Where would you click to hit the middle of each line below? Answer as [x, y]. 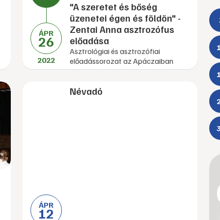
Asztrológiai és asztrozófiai [115, 51]
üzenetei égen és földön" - [125, 18]
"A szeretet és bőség [113, 7]
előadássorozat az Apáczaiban [122, 61]
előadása [89, 41]
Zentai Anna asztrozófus [122, 29]
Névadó [86, 91]
